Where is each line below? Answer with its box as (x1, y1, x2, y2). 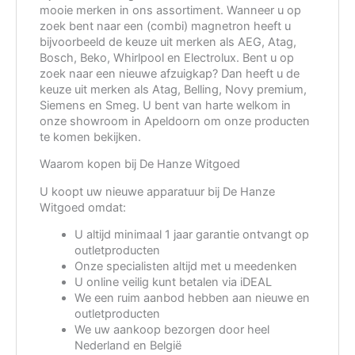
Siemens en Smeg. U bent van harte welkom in (40, 97, 292, 113)
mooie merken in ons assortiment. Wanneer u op (40, 2, 302, 17)
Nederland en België (74, 338, 181, 353)
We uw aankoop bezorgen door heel (74, 323, 269, 338)
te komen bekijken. (40, 129, 142, 144)
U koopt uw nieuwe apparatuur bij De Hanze (40, 184, 276, 199)
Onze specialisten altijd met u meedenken (74, 259, 297, 274)
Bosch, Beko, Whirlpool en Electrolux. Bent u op (40, 50, 295, 65)
